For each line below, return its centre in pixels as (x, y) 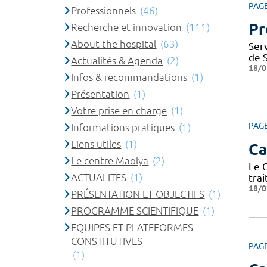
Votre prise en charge (119, 111)
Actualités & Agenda (117, 60)
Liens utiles (96, 144)
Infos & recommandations (129, 77)
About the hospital (114, 44)
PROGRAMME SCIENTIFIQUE (135, 211)
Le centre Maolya (110, 161)
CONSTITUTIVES (107, 241)
